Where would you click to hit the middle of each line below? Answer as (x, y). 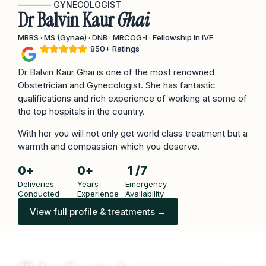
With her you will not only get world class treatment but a (133, 133)
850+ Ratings (115, 49)
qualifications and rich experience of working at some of (132, 99)
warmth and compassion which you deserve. (109, 146)
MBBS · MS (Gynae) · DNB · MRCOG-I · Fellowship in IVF (116, 38)
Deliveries (36, 184)
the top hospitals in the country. (81, 112)
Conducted (39, 193)
